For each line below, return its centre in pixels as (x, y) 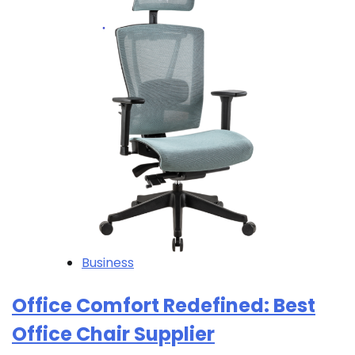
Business (108, 262)
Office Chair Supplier (113, 334)
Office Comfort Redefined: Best (164, 305)
